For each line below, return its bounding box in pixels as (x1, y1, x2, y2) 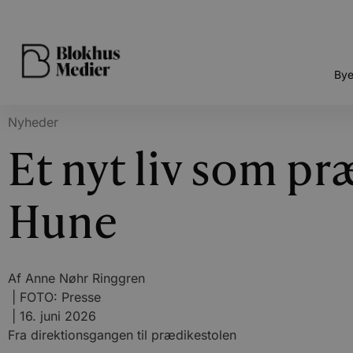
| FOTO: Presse (8, 289, 101, 305)
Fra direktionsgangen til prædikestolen (8, 327, 236, 343)
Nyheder (8, 114, 58, 130)
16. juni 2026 (20, 308, 96, 324)
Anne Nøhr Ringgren (21, 270, 145, 286)
